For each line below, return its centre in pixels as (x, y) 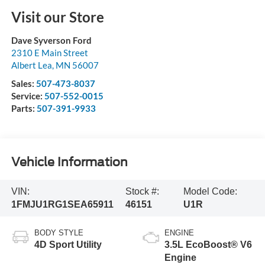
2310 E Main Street (49, 52)
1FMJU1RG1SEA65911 (62, 205)
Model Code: (211, 192)
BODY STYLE (59, 232)
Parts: (24, 108)
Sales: (23, 83)
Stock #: (142, 192)
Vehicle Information (69, 162)
